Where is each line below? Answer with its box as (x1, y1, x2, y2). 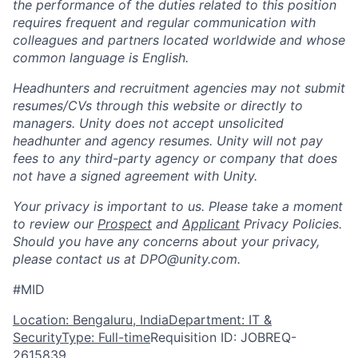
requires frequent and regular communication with (13, 14, 316, 30)
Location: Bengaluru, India (13, 311, 169, 328)
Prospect (97, 215, 152, 232)
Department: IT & (169, 311, 272, 328)
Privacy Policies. (240, 215, 342, 232)
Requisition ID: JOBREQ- (150, 328, 296, 345)
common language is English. (13, 49, 189, 66)
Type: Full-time (62, 328, 150, 345)
